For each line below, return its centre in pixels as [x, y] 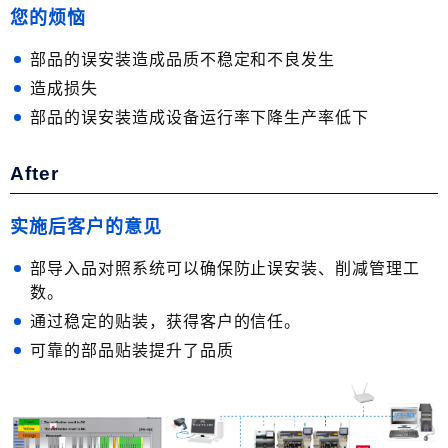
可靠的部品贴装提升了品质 [132, 350]
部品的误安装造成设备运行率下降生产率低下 [200, 117]
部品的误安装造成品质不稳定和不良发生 [183, 59]
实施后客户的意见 [86, 227]
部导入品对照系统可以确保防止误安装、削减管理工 [225, 268]
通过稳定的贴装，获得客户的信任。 [166, 321]
